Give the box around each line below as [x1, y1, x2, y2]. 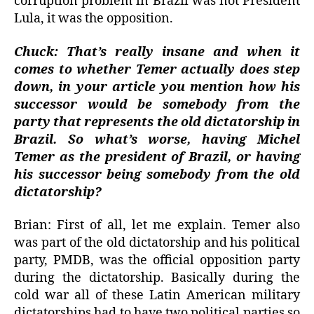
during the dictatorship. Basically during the [14, 270, 300, 287]
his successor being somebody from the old [14, 166, 300, 183]
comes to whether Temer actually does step [14, 61, 300, 78]
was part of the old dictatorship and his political [14, 235, 300, 252]
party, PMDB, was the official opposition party [14, 252, 300, 269]
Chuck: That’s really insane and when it [14, 43, 300, 60]
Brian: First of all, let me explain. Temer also [14, 217, 300, 234]
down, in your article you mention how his [14, 78, 300, 95]
